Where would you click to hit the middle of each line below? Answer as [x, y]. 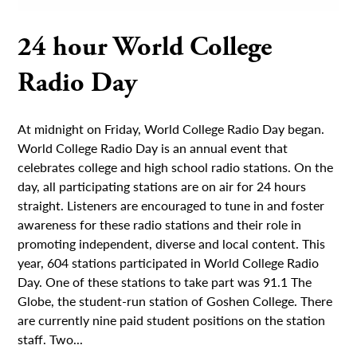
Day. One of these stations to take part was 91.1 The [165, 281]
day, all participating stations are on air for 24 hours [162, 186]
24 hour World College [145, 47]
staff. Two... [51, 339]
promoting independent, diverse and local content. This [172, 243]
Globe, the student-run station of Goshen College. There [175, 300]
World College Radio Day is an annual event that [153, 147]
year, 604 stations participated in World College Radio [169, 262]
